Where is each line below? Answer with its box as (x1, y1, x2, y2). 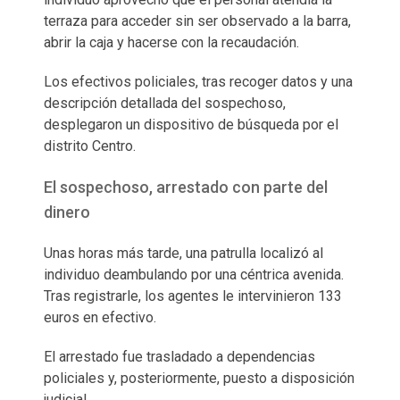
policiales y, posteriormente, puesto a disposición (44, 369, 354, 387)
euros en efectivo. (44, 308, 156, 326)
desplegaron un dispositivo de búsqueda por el (44, 115, 338, 133)
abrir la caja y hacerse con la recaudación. (44, 33, 299, 51)
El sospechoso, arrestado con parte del (44, 177, 328, 196)
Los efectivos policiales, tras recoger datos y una (44, 72, 353, 90)
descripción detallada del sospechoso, (44, 94, 286, 112)
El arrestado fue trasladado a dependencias (44, 347, 315, 365)
